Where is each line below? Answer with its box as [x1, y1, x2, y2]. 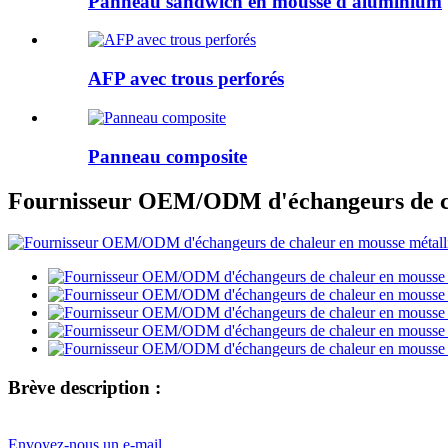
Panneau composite [88, 145, 247, 167]
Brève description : [8, 377, 161, 399]
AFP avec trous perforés [88, 68, 284, 90]
